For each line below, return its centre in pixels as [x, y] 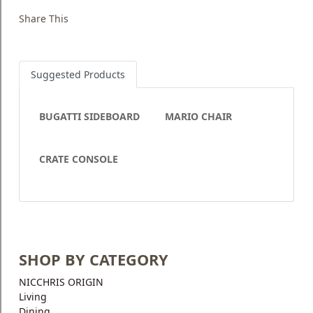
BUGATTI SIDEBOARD [89, 116]
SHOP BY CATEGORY [94, 259]
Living [33, 296]
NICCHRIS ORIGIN [61, 282]
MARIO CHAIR [198, 116]
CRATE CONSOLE [79, 159]
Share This [44, 18]
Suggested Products [78, 74]
